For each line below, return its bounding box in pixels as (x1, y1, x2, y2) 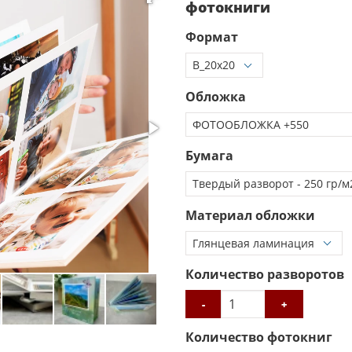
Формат (185, 28, 238, 46)
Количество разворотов (185, 266, 344, 283)
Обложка (185, 87, 246, 105)
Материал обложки (185, 206, 315, 224)
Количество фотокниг (185, 328, 332, 346)
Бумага (185, 147, 233, 164)
